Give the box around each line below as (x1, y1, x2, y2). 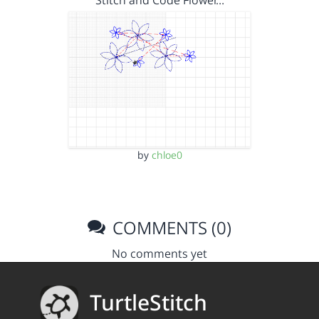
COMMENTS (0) (108, 216, 232, 240)
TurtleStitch (90, 288, 207, 318)
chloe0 (151, 148, 182, 162)
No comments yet (112, 246, 207, 262)
